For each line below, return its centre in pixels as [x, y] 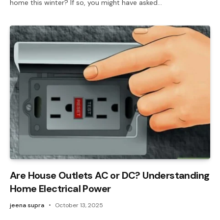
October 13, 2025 [79, 205]
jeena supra [27, 205]
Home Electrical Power [60, 188]
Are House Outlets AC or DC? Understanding [110, 175]
